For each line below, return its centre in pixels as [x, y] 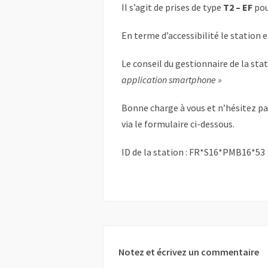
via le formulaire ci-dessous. [178, 124]
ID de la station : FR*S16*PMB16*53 [193, 152]
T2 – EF [238, 7]
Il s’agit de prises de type [172, 7]
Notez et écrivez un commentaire [189, 252]
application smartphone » [172, 80]
